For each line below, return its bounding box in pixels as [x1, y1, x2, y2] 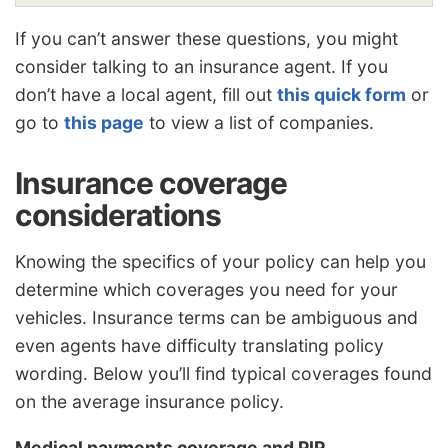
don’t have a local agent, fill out [15, 83, 277, 105]
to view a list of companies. [144, 111, 374, 133]
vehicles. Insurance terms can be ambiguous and [15, 307, 418, 329]
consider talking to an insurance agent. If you [15, 55, 388, 77]
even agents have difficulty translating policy [15, 335, 384, 357]
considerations [15, 196, 221, 233]
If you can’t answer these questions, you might [15, 27, 398, 49]
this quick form [277, 83, 406, 105]
